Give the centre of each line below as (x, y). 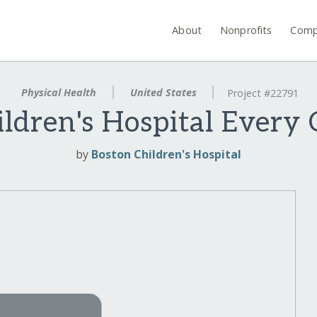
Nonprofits (246, 30)
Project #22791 (263, 93)
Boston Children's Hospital (166, 155)
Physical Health (58, 92)
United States (163, 92)
